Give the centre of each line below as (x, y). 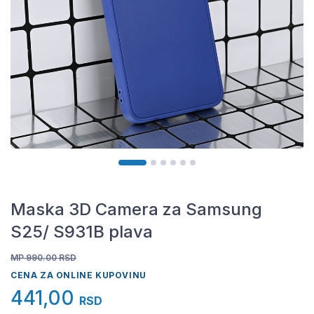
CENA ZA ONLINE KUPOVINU (78, 275)
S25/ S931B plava (82, 232)
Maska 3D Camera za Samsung (136, 209)
